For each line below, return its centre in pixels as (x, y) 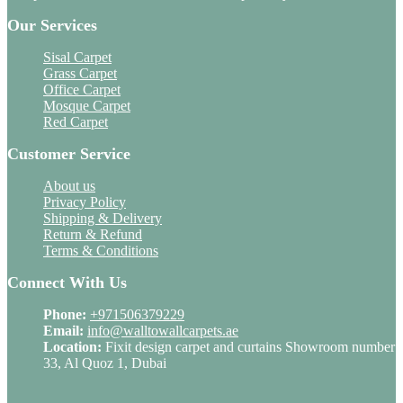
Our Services (52, 25)
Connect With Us (67, 282)
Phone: (65, 314)
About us (69, 185)
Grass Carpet (80, 73)
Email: (63, 330)
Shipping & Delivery (103, 218)
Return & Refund (93, 234)
